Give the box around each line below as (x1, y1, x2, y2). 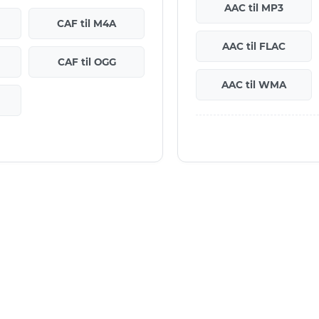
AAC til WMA (221, 78, 286, 90)
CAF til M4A (57, 17, 117, 29)
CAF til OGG (57, 56, 116, 68)
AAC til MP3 (224, 1, 283, 14)
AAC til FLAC (221, 40, 286, 52)
